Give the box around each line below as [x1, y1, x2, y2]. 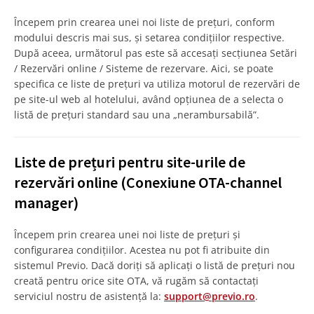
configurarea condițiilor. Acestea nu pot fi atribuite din [14, 243, 270, 257]
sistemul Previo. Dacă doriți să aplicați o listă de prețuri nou [14, 259, 295, 273]
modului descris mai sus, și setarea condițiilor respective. [14, 31, 285, 45]
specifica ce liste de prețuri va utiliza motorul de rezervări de [14, 77, 300, 91]
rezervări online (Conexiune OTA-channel [14, 172, 282, 193]
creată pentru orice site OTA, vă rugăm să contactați [14, 274, 259, 288]
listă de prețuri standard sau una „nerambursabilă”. [14, 108, 259, 122]
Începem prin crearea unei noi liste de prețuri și [14, 228, 240, 242]
